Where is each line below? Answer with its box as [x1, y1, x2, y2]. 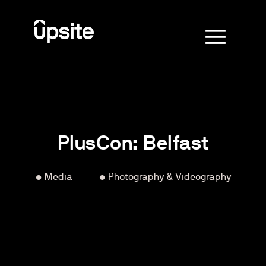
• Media [34, 172, 72, 182]
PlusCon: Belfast [57, 134, 209, 154]
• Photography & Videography [98, 172, 232, 182]
